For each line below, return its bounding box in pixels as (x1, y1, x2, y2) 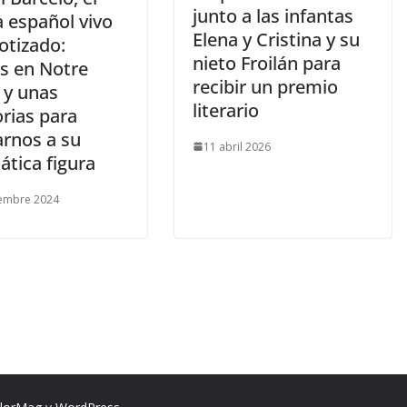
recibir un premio (193, 74, 338, 99)
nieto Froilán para (193, 50, 341, 75)
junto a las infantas (193, 3, 353, 28)
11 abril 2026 (203, 138, 271, 154)
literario (193, 97, 263, 123)
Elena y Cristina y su (193, 26, 360, 52)
